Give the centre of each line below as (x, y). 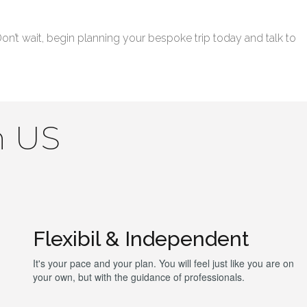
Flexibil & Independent (144, 239)
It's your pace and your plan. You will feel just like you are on (164, 263)
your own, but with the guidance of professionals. (139, 277)
